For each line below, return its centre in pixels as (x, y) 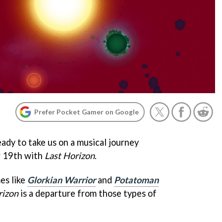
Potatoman (136, 180)
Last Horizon (70, 156)
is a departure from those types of (87, 193)
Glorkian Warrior (61, 180)
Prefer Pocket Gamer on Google (86, 112)
